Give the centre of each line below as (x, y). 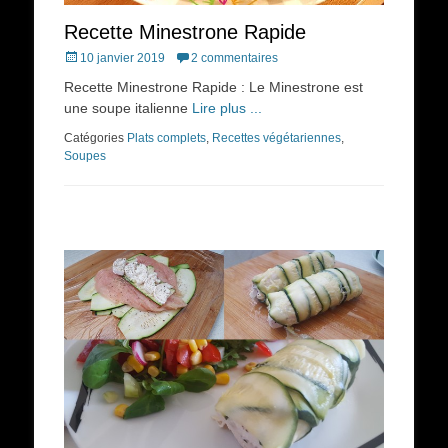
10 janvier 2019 (122, 58)
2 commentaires (234, 58)
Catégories (95, 138)
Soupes (85, 156)
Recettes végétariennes (276, 138)
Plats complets (166, 138)
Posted (82, 57)
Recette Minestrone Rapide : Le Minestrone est (213, 87)
